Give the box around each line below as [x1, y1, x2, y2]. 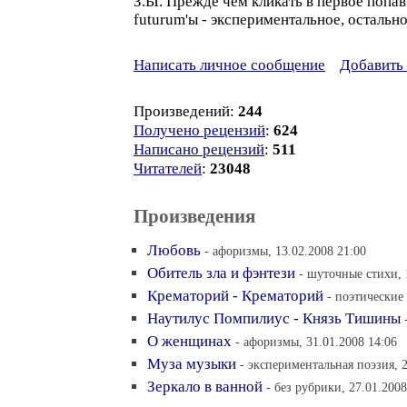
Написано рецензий [134, 141, 264, 158]
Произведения [134, 205, 255, 227]
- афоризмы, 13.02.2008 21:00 [204, 243, 366, 258]
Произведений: [134, 103, 238, 120]
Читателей [134, 160, 202, 177]
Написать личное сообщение [134, 56, 325, 74]
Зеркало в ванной [147, 378, 263, 395]
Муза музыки [147, 355, 236, 372]
